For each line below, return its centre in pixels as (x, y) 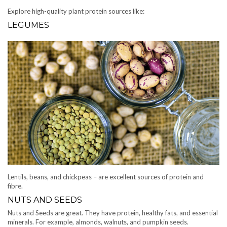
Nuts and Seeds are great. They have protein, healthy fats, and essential (113, 213)
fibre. (15, 186)
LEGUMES (28, 25)
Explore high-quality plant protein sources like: (76, 11)
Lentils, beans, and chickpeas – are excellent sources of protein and (106, 177)
